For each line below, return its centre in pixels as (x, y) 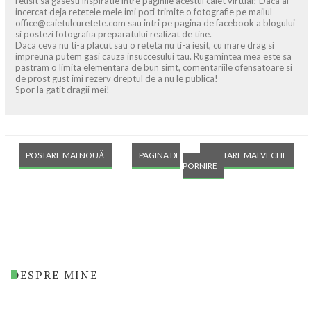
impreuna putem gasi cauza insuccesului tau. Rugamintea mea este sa (153, 57)
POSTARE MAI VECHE (247, 155)
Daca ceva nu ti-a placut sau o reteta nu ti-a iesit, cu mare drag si (145, 45)
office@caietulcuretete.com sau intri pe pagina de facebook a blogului (155, 23)
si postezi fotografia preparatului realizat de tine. (114, 34)
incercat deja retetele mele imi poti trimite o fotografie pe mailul (144, 12)
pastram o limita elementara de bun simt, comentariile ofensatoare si (154, 68)
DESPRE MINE (54, 275)
